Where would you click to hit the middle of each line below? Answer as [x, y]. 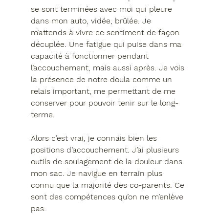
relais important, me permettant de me [104, 91]
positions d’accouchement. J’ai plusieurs [106, 150]
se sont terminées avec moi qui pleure [102, 9]
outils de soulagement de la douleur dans [108, 161]
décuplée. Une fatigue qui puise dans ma [107, 44]
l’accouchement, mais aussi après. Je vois [109, 67]
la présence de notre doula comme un [102, 79]
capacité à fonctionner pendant [91, 56]
